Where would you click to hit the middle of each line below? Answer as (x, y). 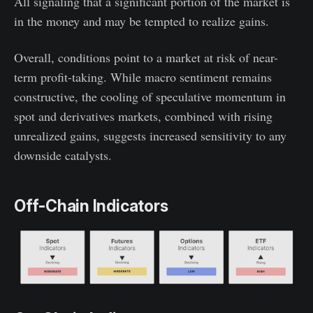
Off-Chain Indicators (91, 206)
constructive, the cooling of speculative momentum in (150, 97)
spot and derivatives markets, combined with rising (143, 116)
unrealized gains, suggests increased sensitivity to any (150, 136)
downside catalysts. (63, 155)
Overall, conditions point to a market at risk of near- (146, 58)
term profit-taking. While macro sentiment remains (143, 77)
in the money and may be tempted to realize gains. (141, 21)
